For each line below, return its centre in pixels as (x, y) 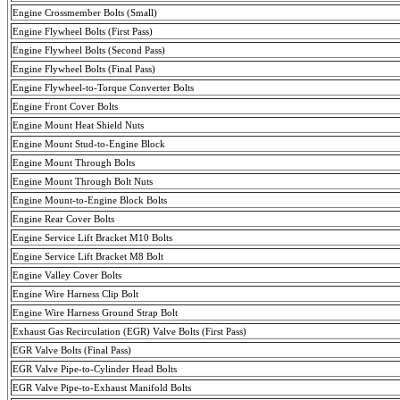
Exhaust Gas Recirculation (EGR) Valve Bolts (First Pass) (129, 331)
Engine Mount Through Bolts (74, 162)
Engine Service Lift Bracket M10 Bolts (92, 237)
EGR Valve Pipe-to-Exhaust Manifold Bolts (102, 387)
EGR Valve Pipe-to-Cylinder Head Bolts (95, 368)
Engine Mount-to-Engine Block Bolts (90, 200)
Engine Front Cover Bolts (65, 106)
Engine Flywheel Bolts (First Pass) (83, 31)
